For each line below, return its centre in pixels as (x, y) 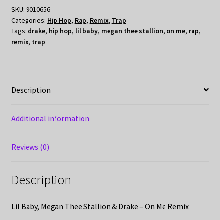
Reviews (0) (30, 147)
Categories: (29, 20)
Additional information (50, 118)
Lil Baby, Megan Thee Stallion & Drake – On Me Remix (100, 206)
